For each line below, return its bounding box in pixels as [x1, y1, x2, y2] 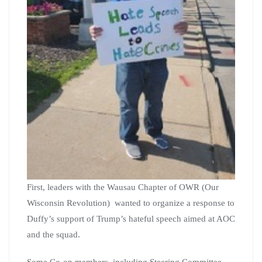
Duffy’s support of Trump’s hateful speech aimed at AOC [27, 213, 235, 223]
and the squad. [27, 229, 80, 239]
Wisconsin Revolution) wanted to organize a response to [27, 198, 235, 208]
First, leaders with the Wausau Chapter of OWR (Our [27, 182, 219, 192]
